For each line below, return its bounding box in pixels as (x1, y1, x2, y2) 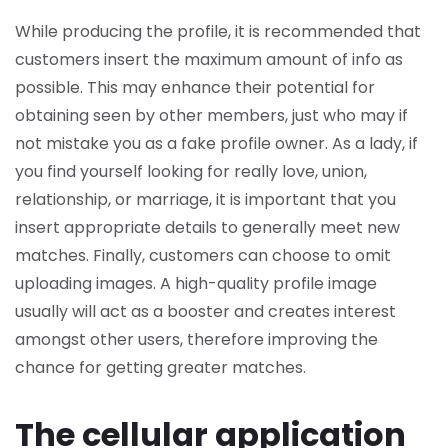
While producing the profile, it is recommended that (15, 20, 421, 43)
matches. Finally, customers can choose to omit (15, 244, 391, 267)
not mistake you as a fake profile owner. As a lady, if (15, 132, 418, 155)
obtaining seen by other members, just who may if (15, 104, 408, 127)
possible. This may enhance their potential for (15, 76, 375, 99)
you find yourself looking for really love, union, (15, 160, 367, 183)
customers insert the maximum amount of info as (15, 48, 403, 71)
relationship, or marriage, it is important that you (15, 188, 396, 211)
